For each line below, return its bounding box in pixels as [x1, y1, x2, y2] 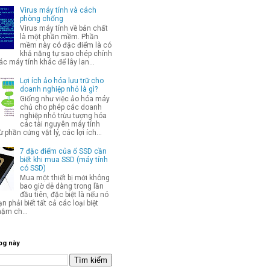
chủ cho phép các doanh [19, 103, 102, 112]
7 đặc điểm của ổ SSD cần [19, 147, 107, 156]
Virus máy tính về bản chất [19, 24, 108, 33]
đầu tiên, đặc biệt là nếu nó [19, 190, 108, 199]
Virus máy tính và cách [19, 5, 96, 14]
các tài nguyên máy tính [19, 120, 100, 129]
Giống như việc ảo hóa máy [19, 95, 110, 104]
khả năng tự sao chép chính [19, 49, 112, 58]
